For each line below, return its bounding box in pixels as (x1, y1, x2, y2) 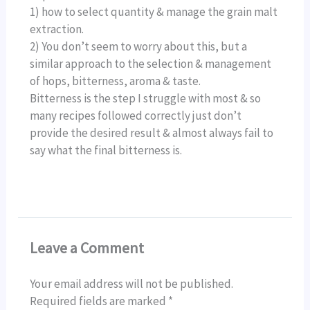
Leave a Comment (30, 238, 145, 258)
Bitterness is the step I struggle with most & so (30, 90, 262, 106)
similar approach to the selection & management (30, 55, 272, 71)
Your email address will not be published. (30, 276, 234, 292)
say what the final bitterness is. (30, 142, 183, 158)
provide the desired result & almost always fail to (30, 125, 274, 140)
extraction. (30, 21, 84, 37)
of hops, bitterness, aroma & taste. (30, 73, 201, 89)
